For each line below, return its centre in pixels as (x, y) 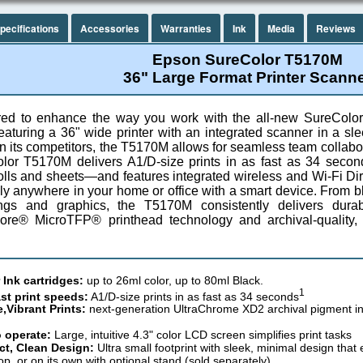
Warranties (186, 28)
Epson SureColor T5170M (247, 60)
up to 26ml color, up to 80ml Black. (173, 280)
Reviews (336, 28)
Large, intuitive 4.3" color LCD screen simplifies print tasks (201, 335)
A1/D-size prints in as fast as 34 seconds (194, 296)
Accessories (110, 28)
